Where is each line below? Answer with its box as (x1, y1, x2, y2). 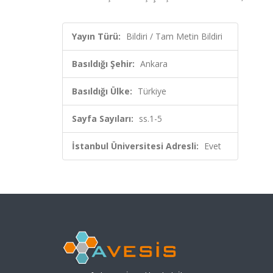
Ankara (140, 58, 168, 69)
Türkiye (138, 85, 166, 97)
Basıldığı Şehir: (72, 58, 135, 69)
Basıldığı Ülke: (72, 85, 132, 97)
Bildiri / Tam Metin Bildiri (126, 30, 222, 42)
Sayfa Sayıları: (72, 113, 133, 124)
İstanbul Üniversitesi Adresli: (72, 140, 199, 152)
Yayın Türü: (72, 30, 121, 42)
